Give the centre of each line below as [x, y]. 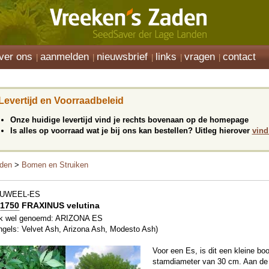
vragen [200, 57]
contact [239, 57]
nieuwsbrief [122, 57]
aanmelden [65, 57]
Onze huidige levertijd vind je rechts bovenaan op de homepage [129, 120]
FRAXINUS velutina [59, 205]
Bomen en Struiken [55, 165]
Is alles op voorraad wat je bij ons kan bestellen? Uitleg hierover [131, 131]
